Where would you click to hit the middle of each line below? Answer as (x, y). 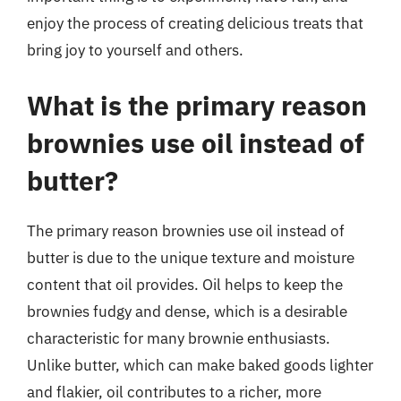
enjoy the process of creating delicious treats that (195, 23)
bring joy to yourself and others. (135, 50)
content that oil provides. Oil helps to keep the (185, 284)
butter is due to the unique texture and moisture (191, 257)
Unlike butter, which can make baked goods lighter (200, 365)
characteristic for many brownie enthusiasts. (179, 338)
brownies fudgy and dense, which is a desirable (187, 311)
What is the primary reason (197, 105)
